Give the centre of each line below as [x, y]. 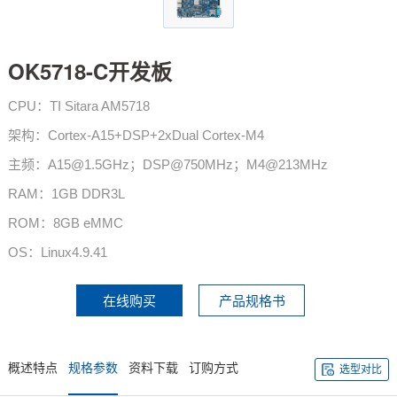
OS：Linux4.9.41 [57, 253]
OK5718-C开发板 [90, 71]
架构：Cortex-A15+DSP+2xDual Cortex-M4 [136, 136]
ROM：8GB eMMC [65, 223]
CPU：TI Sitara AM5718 [78, 106]
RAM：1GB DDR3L [66, 194]
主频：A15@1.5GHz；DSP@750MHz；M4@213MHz [167, 165]
